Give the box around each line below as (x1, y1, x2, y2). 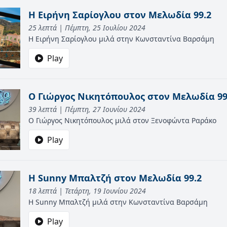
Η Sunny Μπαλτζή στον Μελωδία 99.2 (28, 172, 202, 184)
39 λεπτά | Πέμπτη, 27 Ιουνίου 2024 (28, 104, 145, 114)
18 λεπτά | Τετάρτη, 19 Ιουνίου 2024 (28, 186, 146, 196)
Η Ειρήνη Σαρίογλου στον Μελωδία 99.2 (28, 9, 211, 21)
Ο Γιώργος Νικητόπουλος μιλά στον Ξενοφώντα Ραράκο (28, 116, 216, 125)
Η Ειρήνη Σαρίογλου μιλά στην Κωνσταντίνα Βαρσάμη (28, 34, 214, 44)
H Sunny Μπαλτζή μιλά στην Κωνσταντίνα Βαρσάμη (28, 197, 208, 207)
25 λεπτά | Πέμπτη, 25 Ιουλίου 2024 (28, 23, 145, 32)
